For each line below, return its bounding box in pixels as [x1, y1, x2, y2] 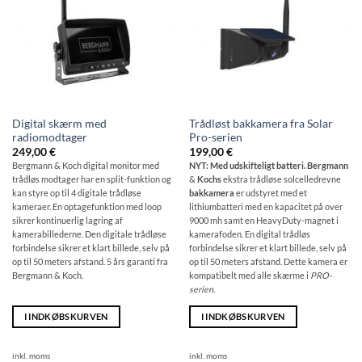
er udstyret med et [235, 187, 307, 199]
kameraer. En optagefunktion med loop [11, 201, 162, 213]
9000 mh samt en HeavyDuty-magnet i [188, 215, 339, 226]
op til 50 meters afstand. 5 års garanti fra [11, 256, 168, 267]
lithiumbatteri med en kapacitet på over [188, 201, 343, 213]
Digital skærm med [11, 117, 107, 131]
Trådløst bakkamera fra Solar [188, 117, 333, 131]
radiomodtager [11, 131, 87, 145]
